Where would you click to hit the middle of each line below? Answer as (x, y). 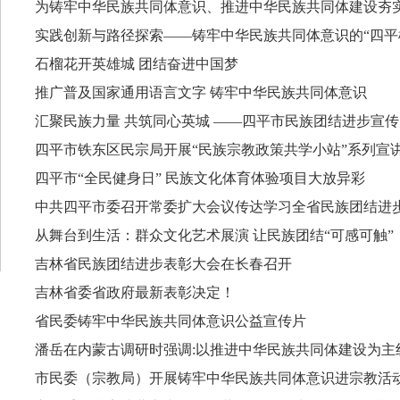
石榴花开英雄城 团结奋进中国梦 (136, 64)
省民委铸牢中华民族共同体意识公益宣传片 (170, 321)
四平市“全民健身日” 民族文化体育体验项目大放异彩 (200, 178)
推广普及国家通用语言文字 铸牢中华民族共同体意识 (200, 92)
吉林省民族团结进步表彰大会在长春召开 (163, 264)
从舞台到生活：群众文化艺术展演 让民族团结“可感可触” (214, 235)
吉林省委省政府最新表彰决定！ (134, 292)
